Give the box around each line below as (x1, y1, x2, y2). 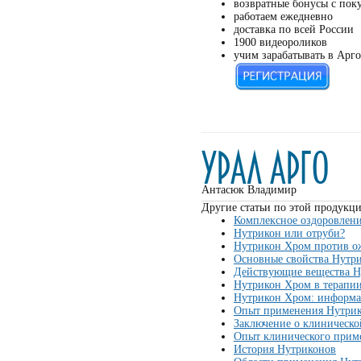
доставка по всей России (234, 23, 354, 35)
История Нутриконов (234, 343, 336, 355)
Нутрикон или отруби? (234, 227, 345, 239)
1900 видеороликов (234, 36, 327, 48)
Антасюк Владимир (201, 184, 297, 196)
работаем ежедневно (234, 10, 333, 23)
